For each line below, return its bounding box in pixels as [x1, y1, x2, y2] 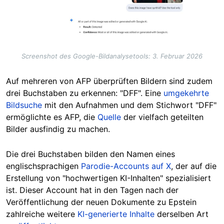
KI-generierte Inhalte [77, 208, 154, 219]
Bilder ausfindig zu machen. [6, 123, 110, 134]
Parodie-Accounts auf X [81, 160, 171, 171]
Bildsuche [6, 99, 42, 110]
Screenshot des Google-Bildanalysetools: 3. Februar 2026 [21, 51, 202, 60]
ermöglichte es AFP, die [6, 111, 97, 122]
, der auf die [171, 160, 216, 171]
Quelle [97, 111, 121, 122]
